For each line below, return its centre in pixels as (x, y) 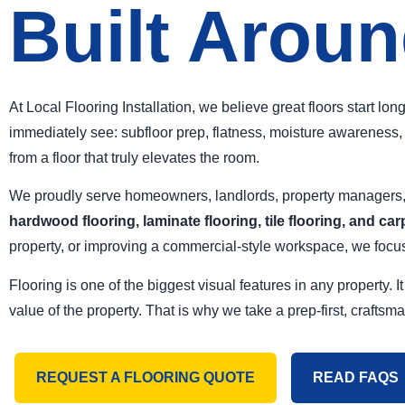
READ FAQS (356, 377)
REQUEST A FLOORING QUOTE (146, 377)
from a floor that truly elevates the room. (134, 158)
